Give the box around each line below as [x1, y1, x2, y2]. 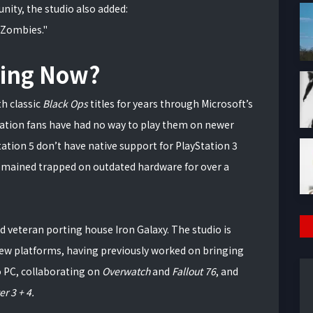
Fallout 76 [172, 264, 216, 278]
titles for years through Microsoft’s [88, 96, 253, 110]
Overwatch [102, 264, 150, 278]
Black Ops [43, 96, 88, 110]
